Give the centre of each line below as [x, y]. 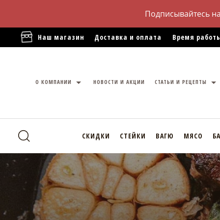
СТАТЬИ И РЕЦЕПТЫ [182, 82]
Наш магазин [61, 37]
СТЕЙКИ [133, 136]
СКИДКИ [96, 136]
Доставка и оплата [128, 37]
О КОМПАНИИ [55, 82]
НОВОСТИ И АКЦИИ [119, 82]
